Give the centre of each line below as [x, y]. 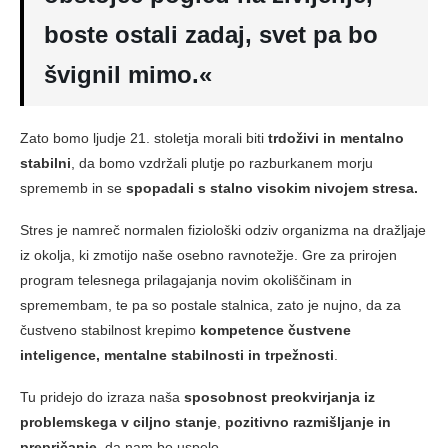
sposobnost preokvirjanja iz [279, 396]
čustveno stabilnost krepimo [110, 329]
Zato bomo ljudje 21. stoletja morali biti [144, 137]
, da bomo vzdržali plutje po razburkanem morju [222, 162]
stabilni [45, 162]
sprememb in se [73, 187]
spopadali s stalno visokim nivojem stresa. [272, 187]
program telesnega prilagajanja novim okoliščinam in [186, 279]
